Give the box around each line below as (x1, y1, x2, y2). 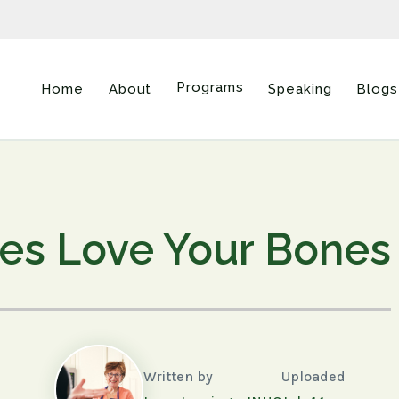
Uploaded (281, 367, 346, 385)
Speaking (268, 81, 332, 97)
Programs (176, 79, 244, 95)
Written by (142, 367, 213, 385)
